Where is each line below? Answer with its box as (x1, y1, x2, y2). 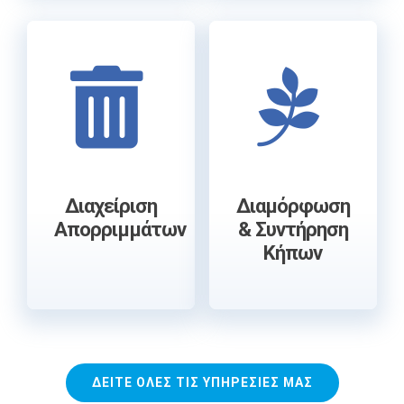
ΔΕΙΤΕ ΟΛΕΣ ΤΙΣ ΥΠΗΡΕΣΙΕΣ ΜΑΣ (91, 375, 313, 390)
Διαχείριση (65, 194, 158, 218)
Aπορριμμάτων (53, 217, 186, 242)
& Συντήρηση (237, 217, 348, 242)
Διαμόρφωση (235, 194, 350, 218)
